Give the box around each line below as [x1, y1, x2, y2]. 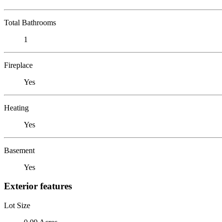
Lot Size [4, 201, 30, 210]
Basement [4, 146, 35, 155]
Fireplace [4, 60, 33, 69]
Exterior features [4, 181, 72, 192]
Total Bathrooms [4, 18, 56, 27]
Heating [4, 103, 29, 112]
